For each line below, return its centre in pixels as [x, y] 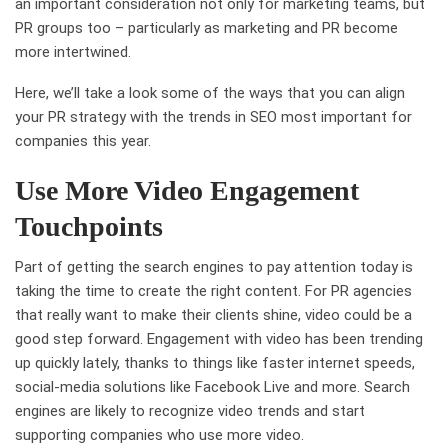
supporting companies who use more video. [159, 434]
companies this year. [83, 140]
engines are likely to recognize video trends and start [190, 410]
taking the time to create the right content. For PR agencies [213, 290]
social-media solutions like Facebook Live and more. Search [212, 386]
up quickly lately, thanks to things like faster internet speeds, [215, 362]
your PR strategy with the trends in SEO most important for [213, 116]
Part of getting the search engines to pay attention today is [214, 266]
